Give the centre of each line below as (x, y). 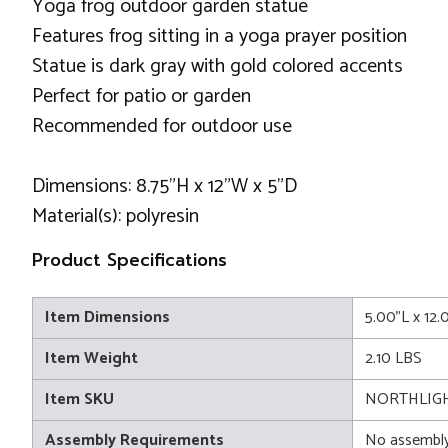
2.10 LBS (393, 358)
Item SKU (79, 399)
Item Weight (91, 358)
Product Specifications (129, 260)
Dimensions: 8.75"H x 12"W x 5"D (164, 186)
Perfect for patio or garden (141, 96)
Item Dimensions (107, 317)
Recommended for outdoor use (162, 126)
